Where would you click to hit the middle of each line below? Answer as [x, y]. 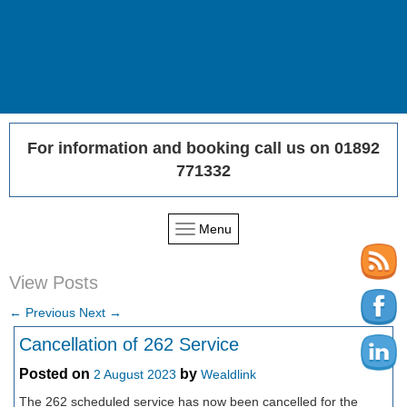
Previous [49, 313]
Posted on [56, 374]
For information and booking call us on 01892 [203, 148]
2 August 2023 [135, 375]
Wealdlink [228, 375]
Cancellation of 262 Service [129, 344]
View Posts [54, 283]
